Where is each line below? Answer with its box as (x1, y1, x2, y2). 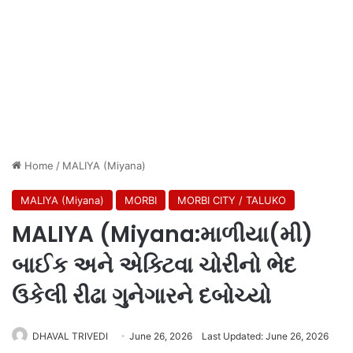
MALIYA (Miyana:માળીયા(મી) (12, 218, 313, 250)
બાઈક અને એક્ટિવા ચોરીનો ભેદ (12, 249, 296, 281)
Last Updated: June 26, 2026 (202, 329, 329, 342)
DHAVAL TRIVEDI (32, 329, 108, 342)
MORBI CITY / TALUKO (177, 193, 286, 206)
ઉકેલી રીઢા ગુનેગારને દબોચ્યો (12, 280, 271, 311)
